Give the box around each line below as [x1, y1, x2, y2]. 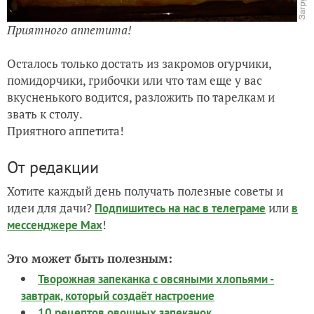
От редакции [7, 156, 99, 178]
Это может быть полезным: [7, 250, 172, 266]
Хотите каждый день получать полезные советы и [7, 182, 283, 199]
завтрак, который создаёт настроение [21, 287, 214, 303]
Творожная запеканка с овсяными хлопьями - [38, 271, 274, 287]
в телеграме [203, 200, 266, 216]
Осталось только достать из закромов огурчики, [7, 55, 271, 71]
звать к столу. [7, 105, 83, 122]
